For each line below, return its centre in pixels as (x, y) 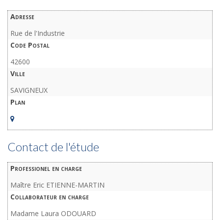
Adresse (22, 17)
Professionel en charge (46, 168)
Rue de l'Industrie (38, 33)
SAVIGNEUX (29, 90)
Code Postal (30, 45)
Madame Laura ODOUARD (53, 214)
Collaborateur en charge (50, 197)
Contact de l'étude (53, 147)
